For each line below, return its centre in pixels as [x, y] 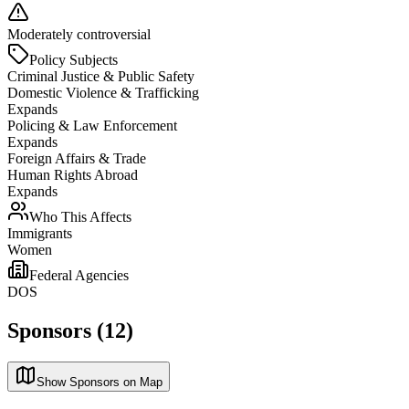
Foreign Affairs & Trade [77, 158]
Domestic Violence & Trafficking [103, 92]
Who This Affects [80, 216]
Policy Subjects [73, 59]
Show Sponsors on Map [100, 382]
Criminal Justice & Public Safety [101, 76]
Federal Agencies [79, 275]
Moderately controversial [79, 34]
